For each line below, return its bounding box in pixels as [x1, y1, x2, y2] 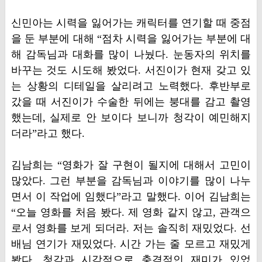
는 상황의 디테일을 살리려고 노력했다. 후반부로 [11, 80, 251, 92]
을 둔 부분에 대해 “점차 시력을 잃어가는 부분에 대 [11, 33, 251, 44]
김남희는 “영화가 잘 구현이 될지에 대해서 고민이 [11, 159, 251, 171]
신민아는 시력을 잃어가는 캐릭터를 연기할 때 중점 [11, 17, 251, 29]
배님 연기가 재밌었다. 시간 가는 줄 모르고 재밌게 [11, 238, 251, 250]
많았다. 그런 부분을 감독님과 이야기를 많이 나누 [11, 175, 251, 187]
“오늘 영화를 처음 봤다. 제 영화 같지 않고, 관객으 [11, 206, 251, 218]
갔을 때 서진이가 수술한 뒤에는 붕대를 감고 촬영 [11, 96, 251, 108]
